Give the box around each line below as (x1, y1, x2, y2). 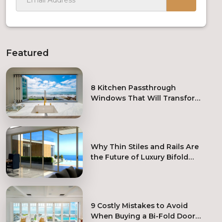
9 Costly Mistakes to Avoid (91, 201, 188, 211)
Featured (6, 47, 49, 58)
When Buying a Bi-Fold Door (91, 212, 196, 221)
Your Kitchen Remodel (91, 104, 173, 113)
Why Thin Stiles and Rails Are (91, 142, 199, 151)
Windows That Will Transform (91, 93, 202, 103)
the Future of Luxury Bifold (91, 152, 189, 162)
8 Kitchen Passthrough (91, 83, 176, 92)
